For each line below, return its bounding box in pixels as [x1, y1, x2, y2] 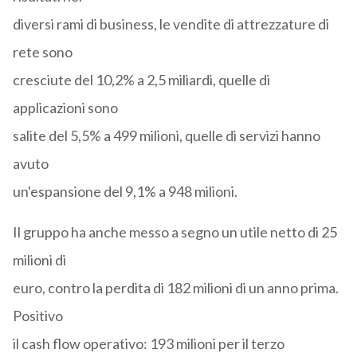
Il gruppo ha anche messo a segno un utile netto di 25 [12, 223, 337, 241]
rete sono [12, 43, 73, 61]
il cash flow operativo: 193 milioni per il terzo [12, 335, 284, 353]
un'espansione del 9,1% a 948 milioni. [12, 182, 237, 201]
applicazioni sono [12, 99, 118, 117]
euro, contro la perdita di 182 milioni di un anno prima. [12, 279, 339, 297]
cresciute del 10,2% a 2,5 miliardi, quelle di [12, 71, 270, 89]
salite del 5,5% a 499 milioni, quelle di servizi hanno [12, 127, 320, 145]
